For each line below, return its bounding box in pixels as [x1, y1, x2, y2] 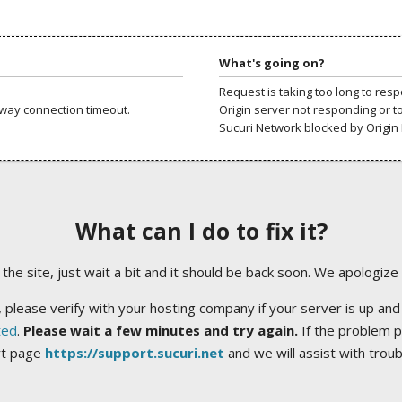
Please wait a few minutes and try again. [22, 321, 298, 339]
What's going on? [219, 54, 325, 71]
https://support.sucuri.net [44, 344, 224, 362]
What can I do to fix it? [74, 215, 328, 247]
